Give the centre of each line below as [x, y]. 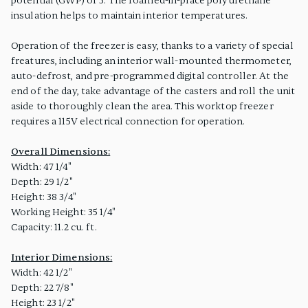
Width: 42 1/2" [42, 272]
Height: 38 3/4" [44, 197]
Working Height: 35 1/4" [63, 212]
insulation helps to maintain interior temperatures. [130, 15]
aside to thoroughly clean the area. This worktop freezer [142, 106]
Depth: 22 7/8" [42, 287]
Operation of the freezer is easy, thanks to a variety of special [152, 45]
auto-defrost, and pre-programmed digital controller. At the [150, 76]
